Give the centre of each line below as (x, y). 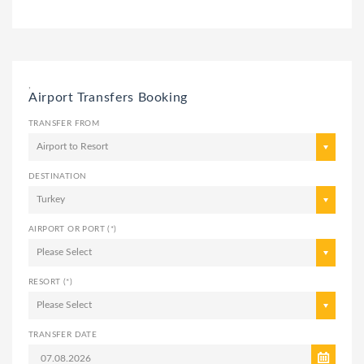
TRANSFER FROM (64, 123)
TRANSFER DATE (63, 334)
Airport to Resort (72, 146)
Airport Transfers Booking (108, 97)
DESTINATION (58, 176)
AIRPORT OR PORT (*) (73, 229)
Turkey (51, 199)
